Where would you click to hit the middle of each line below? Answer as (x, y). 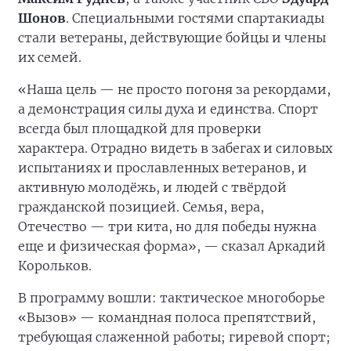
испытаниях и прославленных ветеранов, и (163, 168)
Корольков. (55, 266)
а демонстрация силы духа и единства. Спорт (168, 109)
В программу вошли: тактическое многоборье (172, 298)
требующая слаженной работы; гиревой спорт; (174, 337)
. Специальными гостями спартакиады (195, 18)
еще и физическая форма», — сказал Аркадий (172, 246)
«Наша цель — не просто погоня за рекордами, (174, 89)
